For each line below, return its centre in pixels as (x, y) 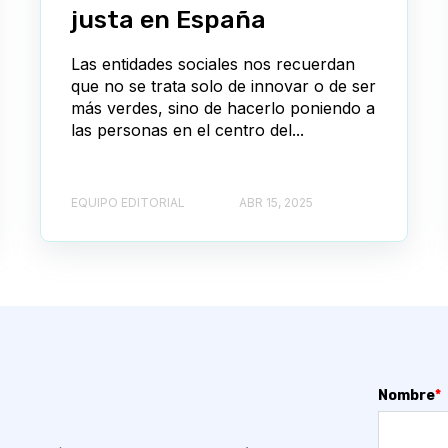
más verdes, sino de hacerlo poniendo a (223, 107)
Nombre (406, 396)
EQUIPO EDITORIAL (128, 203)
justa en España (168, 19)
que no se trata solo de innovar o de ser (223, 85)
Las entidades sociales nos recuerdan (213, 63)
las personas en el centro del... (187, 129)
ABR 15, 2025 (276, 203)
